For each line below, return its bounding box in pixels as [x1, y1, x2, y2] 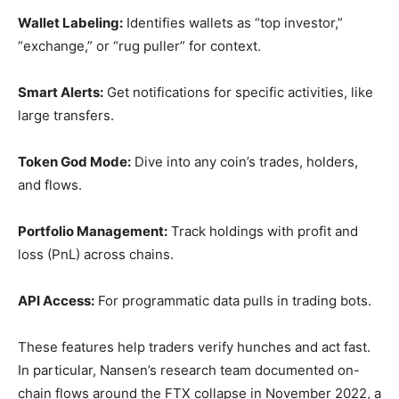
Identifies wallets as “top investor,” [123, 14, 343, 31]
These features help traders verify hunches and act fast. [18, 338, 370, 355]
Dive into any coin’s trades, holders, [131, 153, 358, 170]
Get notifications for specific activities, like [103, 84, 373, 101]
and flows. [18, 176, 82, 193]
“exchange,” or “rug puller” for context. [18, 37, 261, 54]
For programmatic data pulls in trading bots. [94, 292, 371, 309]
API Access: [18, 292, 94, 309]
